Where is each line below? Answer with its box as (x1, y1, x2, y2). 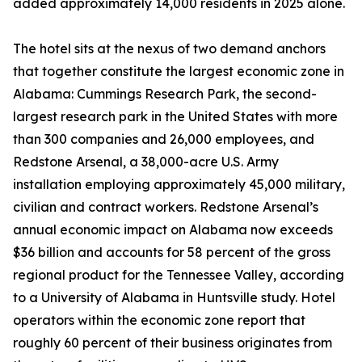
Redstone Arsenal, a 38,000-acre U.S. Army (13, 154, 279, 170)
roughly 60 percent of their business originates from (13, 335, 332, 351)
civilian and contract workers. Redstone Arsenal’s (13, 199, 318, 216)
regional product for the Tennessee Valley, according (13, 267, 344, 284)
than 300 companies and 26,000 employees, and (13, 131, 314, 148)
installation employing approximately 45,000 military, (13, 176, 345, 193)
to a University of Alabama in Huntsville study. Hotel (13, 289, 335, 306)
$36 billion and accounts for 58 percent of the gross (13, 244, 330, 261)
